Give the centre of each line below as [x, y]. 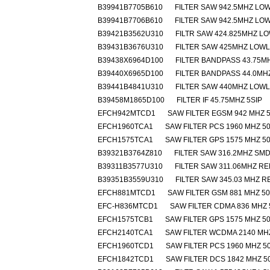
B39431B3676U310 [130, 47]
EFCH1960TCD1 [126, 246]
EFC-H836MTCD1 [128, 206]
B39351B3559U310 [130, 180]
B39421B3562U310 [130, 34]
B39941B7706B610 [130, 20]
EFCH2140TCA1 [125, 233]
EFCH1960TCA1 [125, 127]
